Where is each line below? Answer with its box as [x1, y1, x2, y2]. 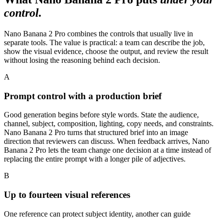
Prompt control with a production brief [4, 90, 162, 101]
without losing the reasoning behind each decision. [4, 55, 160, 64]
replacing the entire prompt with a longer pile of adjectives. [4, 155, 186, 164]
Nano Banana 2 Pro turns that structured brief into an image [4, 128, 188, 137]
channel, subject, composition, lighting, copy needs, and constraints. [4, 119, 214, 128]
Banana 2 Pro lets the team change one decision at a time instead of [4, 146, 211, 155]
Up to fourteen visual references [4, 190, 130, 200]
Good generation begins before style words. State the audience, [4, 110, 199, 119]
